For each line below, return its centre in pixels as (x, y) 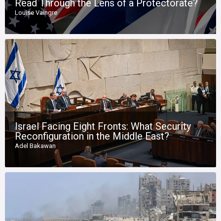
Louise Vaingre (36, 12)
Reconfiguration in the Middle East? (92, 136)
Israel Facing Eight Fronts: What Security (103, 126)
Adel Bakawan (35, 146)
